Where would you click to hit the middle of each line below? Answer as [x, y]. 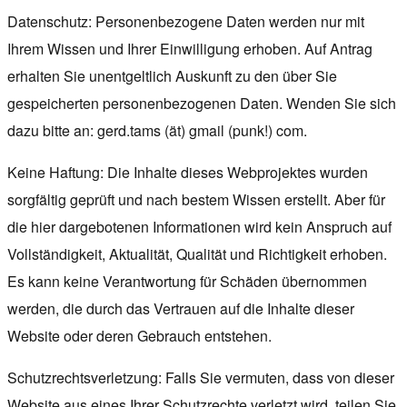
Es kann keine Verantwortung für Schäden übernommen [187, 281]
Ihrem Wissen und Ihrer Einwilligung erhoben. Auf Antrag [190, 48]
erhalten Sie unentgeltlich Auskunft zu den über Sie [172, 75]
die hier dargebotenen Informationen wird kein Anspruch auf [199, 226]
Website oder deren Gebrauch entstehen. [139, 335]
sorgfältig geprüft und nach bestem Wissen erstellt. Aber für [196, 199]
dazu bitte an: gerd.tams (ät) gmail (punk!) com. [157, 130]
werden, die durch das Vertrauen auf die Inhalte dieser [181, 308]
